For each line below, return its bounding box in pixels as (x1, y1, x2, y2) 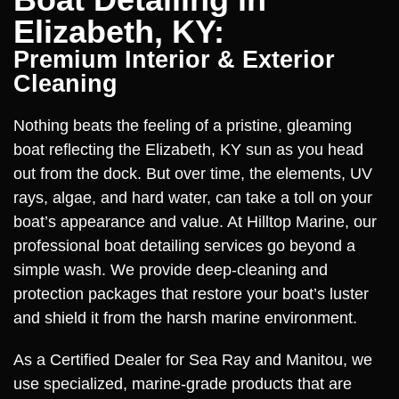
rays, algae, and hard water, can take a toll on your (13, 189, 372, 207)
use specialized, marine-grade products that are (13, 375, 352, 393)
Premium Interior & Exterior (13, 46, 335, 73)
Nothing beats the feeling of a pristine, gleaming (13, 117, 352, 134)
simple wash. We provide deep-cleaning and (13, 261, 328, 279)
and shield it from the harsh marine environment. (13, 309, 357, 327)
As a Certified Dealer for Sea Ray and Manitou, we (13, 351, 372, 369)
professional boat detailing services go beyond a (13, 237, 355, 255)
